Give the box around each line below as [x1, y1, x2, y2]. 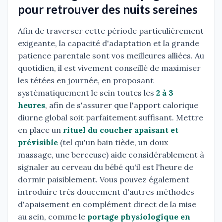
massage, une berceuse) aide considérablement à [18, 150, 204, 160]
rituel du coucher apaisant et [63, 125, 178, 135]
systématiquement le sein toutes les [18, 88, 156, 98]
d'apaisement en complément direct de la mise [18, 199, 196, 210]
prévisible [18, 137, 58, 148]
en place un [18, 125, 63, 135]
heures [18, 100, 45, 111]
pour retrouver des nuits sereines [18, 2, 198, 17]
